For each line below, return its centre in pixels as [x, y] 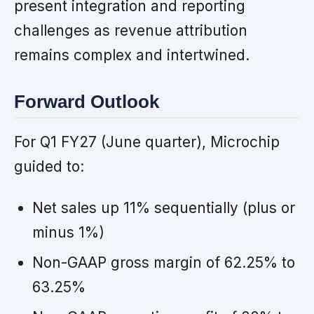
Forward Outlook [87, 102]
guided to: [49, 166]
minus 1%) [68, 232]
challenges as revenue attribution [131, 31]
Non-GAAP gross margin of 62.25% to [163, 262]
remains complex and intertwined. [132, 55]
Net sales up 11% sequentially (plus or [163, 207]
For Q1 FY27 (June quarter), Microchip [147, 142]
